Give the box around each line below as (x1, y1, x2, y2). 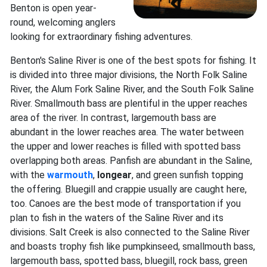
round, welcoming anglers (10, 17, 116, 29)
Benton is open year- (10, 2, 97, 14)
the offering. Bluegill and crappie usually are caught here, (10, 184, 247, 195)
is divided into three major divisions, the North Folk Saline (10, 69, 247, 81)
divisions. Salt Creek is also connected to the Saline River (10, 226, 250, 238)
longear (97, 169, 132, 181)
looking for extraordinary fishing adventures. (10, 31, 193, 43)
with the (10, 169, 47, 181)
